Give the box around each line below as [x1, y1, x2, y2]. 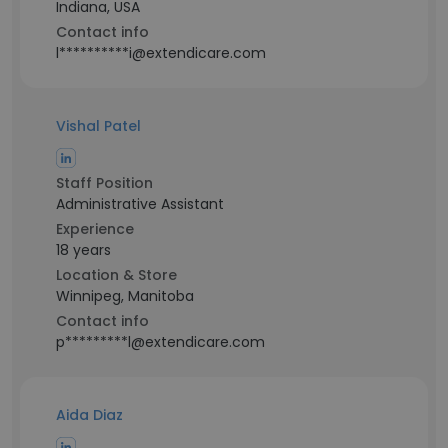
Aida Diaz [56, 405, 123, 425]
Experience [56, 219, 134, 239]
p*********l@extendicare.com [56, 332, 265, 352]
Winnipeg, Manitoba [56, 286, 194, 306]
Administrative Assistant [56, 194, 224, 214]
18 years [56, 240, 111, 260]
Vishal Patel [56, 116, 141, 136]
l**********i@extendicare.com [56, 43, 266, 63]
